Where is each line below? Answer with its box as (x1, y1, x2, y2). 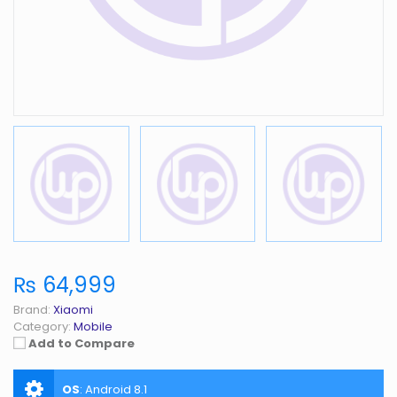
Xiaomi (53, 300, 93, 318)
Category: (13, 317, 71, 335)
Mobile (74, 317, 113, 335)
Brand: (13, 300, 51, 318)
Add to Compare (28, 334, 135, 352)
